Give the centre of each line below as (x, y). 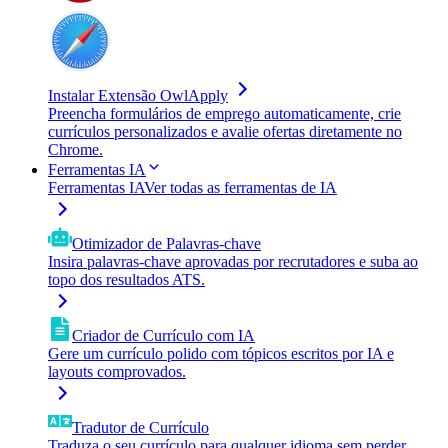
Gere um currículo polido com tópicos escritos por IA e (221, 353)
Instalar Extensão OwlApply (138, 95)
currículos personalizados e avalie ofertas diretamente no (225, 131)
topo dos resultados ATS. (126, 279)
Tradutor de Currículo (140, 427)
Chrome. (75, 149)
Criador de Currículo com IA (163, 335)
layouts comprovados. (117, 371)
